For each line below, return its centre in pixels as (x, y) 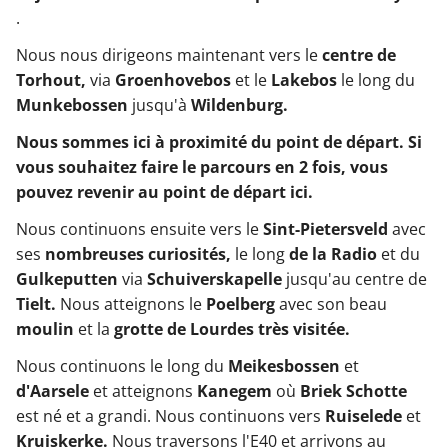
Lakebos (304, 79)
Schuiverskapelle (214, 278)
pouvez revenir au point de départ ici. (164, 191)
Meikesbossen (284, 365)
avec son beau (331, 303)
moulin (45, 328)
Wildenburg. (239, 104)
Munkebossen (72, 104)
